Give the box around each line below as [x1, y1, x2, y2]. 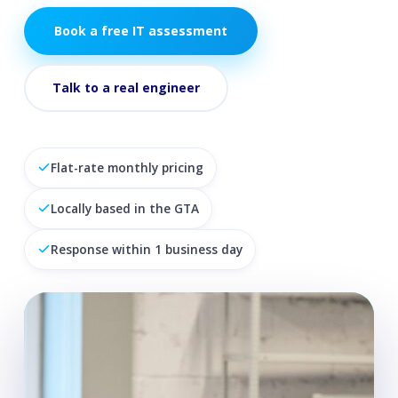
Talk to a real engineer [52, 78, 200, 96]
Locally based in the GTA [50, 199, 199, 217]
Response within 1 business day [50, 240, 243, 258]
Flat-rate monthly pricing [50, 158, 203, 176]
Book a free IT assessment [53, 21, 227, 39]
